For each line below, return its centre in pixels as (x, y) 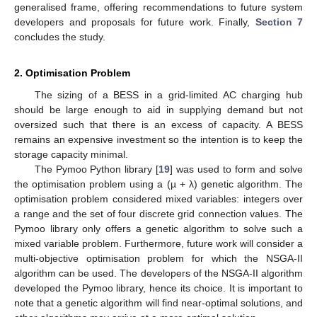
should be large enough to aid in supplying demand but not (158, 109)
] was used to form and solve (237, 169)
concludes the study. (60, 36)
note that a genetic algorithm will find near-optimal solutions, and (158, 302)
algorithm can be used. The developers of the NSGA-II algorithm (158, 273)
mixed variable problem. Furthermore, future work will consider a (158, 243)
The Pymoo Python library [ (97, 169)
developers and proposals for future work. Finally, (135, 22)
